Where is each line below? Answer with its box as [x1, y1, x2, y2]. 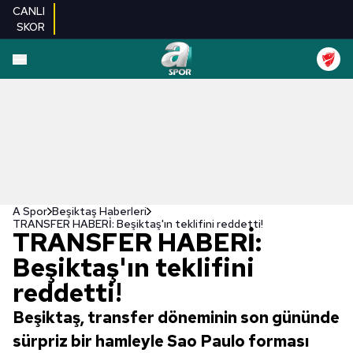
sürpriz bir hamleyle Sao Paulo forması [13, 331, 309, 351]
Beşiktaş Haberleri [52, 204, 147, 218]
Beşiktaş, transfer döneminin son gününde [13, 307, 340, 328]
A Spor [13, 204, 47, 218]
